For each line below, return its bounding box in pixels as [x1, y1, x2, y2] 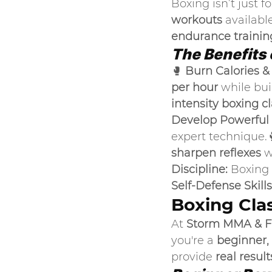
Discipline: [171, 163, 228, 176]
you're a [171, 234, 217, 247]
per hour [171, 81, 218, 94]
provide [171, 250, 216, 263]
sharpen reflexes [171, 146, 261, 160]
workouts [171, 13, 222, 27]
